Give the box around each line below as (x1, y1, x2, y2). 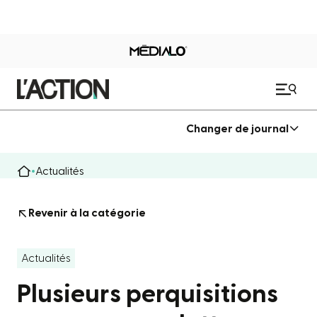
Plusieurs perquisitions (17, 282, 278, 307)
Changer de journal (186, 122, 289, 134)
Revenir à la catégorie (28, 207, 146, 219)
